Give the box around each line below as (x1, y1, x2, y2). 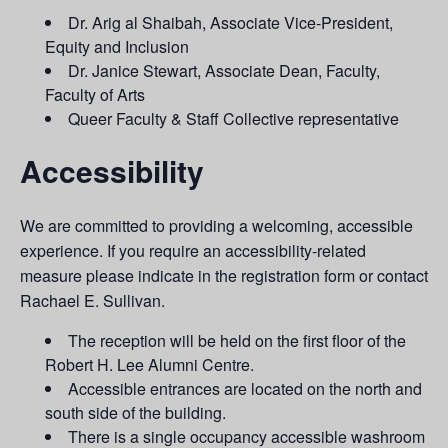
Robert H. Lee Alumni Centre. (45, 353, 254, 377)
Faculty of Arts (45, 82, 145, 106)
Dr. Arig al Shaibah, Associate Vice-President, (68, 10, 393, 34)
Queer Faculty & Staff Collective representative (68, 106, 399, 130)
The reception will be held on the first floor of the (68, 329, 406, 353)
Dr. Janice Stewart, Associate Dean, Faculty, (68, 58, 380, 82)
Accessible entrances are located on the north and (68, 377, 422, 401)
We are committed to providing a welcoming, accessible (20, 214, 413, 238)
